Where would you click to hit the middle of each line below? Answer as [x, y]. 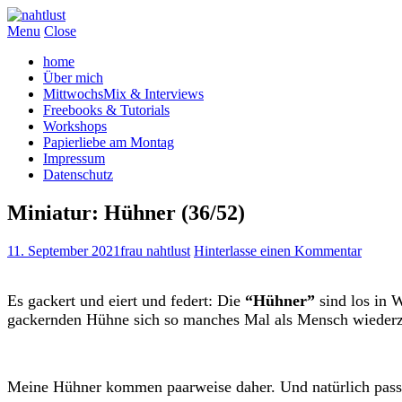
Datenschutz [78, 175]
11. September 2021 [64, 250]
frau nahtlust [155, 250]
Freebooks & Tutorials [106, 110]
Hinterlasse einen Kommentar [278, 250]
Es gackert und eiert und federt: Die [126, 300]
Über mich [73, 78]
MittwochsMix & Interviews [123, 94]
